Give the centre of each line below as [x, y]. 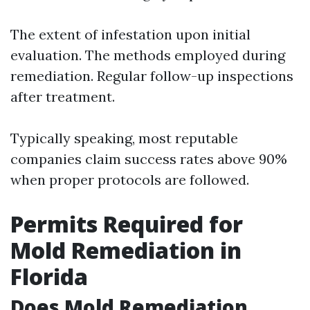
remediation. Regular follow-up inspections [152, 75]
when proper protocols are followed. [130, 179]
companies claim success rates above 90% [149, 158]
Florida [49, 276]
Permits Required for [127, 224]
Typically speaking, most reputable [124, 138]
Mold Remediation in [126, 250]
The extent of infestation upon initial [130, 34]
